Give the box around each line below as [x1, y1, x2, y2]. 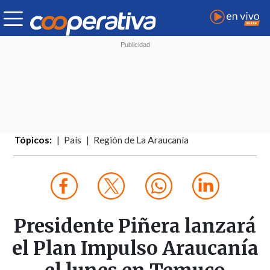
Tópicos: [14, 134, 52, 146]
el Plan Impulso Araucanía [11, 236, 259, 261]
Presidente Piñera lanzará [14, 214, 256, 239]
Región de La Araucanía [93, 134, 189, 146]
